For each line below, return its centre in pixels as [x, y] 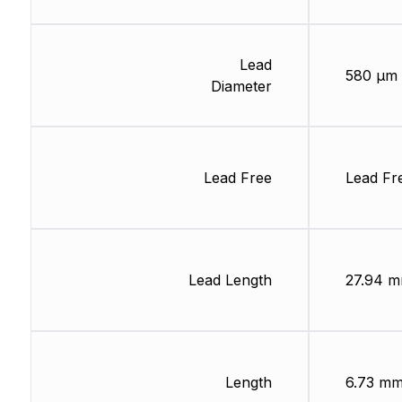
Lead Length [230, 280]
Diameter [241, 87]
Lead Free [237, 178]
